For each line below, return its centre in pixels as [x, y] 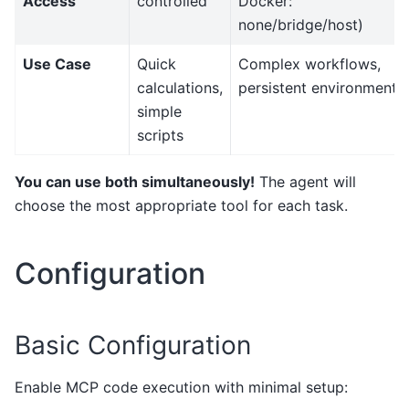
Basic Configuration [133, 346]
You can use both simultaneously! [135, 182]
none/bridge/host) [301, 25]
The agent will [305, 182]
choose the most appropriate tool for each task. [181, 206]
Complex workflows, [309, 64]
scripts [160, 136]
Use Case [57, 64]
